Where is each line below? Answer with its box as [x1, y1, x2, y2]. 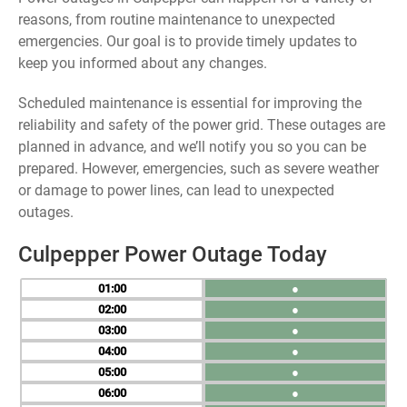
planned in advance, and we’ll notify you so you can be [18, 138, 366, 155]
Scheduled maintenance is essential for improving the [18, 94, 362, 112]
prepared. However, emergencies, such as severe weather [18, 160, 379, 177]
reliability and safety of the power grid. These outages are [18, 116, 385, 134]
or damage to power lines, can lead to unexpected [18, 182, 334, 199]
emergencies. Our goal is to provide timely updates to [18, 33, 357, 50]
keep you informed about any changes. [18, 55, 267, 72]
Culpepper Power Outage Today [18, 242, 327, 267]
